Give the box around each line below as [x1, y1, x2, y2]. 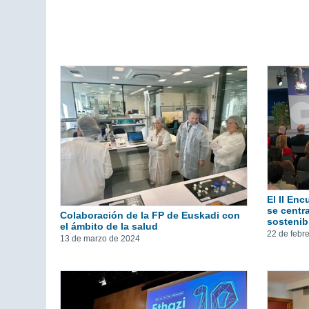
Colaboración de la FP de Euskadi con [60, 210, 240, 221]
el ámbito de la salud [60, 221, 158, 232]
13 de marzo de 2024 [60, 234, 140, 244]
